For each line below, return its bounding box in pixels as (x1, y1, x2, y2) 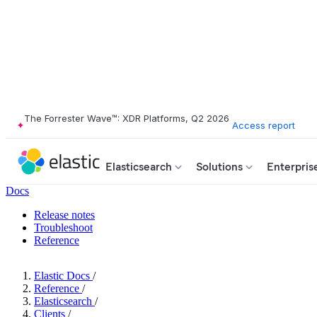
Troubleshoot (34, 221, 93, 234)
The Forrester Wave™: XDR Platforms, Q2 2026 (24, 113, 229, 124)
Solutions (196, 160, 243, 173)
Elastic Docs (34, 270, 90, 282)
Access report (232, 119, 295, 131)
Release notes (34, 209, 95, 221)
